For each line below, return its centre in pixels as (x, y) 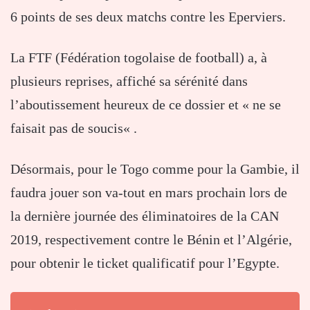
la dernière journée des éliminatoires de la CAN (145, 216)
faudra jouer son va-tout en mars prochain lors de (149, 193)
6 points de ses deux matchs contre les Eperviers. (148, 17)
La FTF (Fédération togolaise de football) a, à (139, 58)
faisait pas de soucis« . (74, 128)
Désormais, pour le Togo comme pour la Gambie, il (155, 169)
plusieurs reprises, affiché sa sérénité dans (129, 81)
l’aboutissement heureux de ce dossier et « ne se (146, 105)
